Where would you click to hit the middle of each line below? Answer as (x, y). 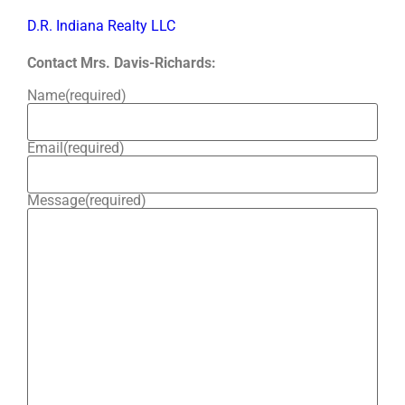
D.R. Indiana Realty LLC (101, 25)
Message (56, 200)
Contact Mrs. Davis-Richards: (122, 63)
